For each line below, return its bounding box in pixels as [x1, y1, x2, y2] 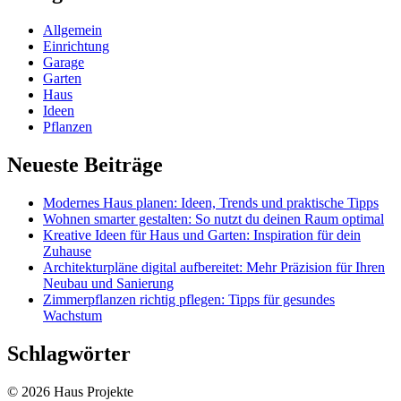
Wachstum [43, 307, 102, 323]
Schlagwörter [7, 341, 131, 365]
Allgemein [43, 22, 102, 38]
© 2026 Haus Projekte [7, 383, 133, 399]
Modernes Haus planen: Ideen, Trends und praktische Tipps [43, 194, 379, 210]
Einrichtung [43, 38, 109, 55]
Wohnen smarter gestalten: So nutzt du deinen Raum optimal [43, 210, 384, 226]
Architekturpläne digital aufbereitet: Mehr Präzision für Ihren [43, 259, 385, 275]
